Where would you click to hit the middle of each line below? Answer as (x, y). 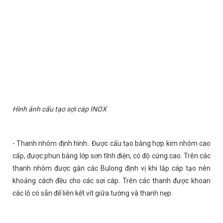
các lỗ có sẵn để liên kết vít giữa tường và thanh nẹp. (93, 193)
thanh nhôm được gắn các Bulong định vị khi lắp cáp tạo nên (111, 168)
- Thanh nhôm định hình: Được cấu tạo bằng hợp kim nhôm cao (111, 144)
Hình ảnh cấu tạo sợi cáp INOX (59, 109)
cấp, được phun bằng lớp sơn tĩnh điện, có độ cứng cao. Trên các (111, 156)
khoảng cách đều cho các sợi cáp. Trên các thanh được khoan (111, 181)
